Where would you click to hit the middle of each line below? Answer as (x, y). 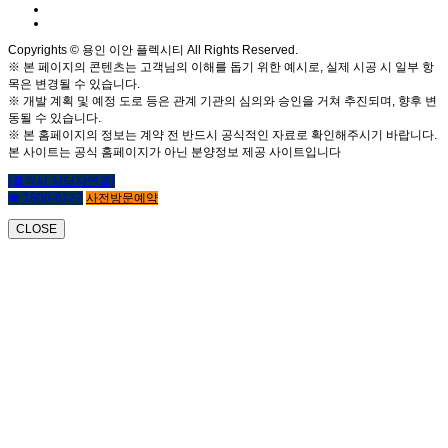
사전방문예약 (122, 198)
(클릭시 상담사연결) (61, 181)
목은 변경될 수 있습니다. (74, 84)
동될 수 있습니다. (54, 118)
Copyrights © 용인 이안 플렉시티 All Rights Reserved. (153, 50)
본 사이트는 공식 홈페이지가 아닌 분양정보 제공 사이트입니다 (174, 152)
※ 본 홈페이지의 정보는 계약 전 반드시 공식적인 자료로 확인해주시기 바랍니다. (222, 135)
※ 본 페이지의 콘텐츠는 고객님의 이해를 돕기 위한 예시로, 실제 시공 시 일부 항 (221, 67)
